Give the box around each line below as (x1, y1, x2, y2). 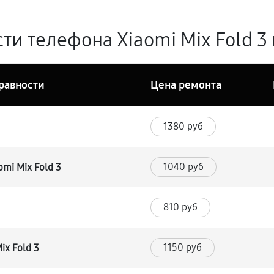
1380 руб (163, 120, 204, 132)
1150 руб (163, 242, 202, 253)
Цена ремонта (150, 78, 222, 92)
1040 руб (163, 161, 204, 172)
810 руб (163, 201, 198, 213)
